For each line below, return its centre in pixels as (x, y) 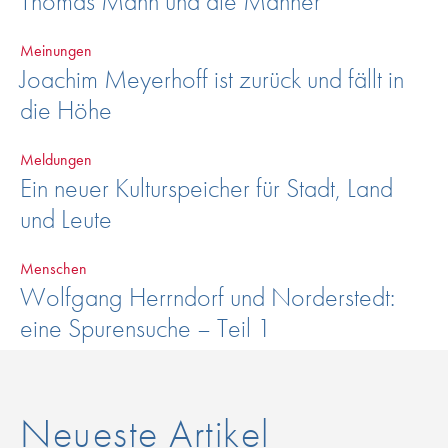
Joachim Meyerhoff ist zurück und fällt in (212, 78)
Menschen (53, 268)
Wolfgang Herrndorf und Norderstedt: (207, 296)
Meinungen (56, 50)
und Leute (66, 218)
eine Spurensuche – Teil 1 (145, 327)
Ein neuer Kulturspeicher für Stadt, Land (206, 187)
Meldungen (56, 159)
